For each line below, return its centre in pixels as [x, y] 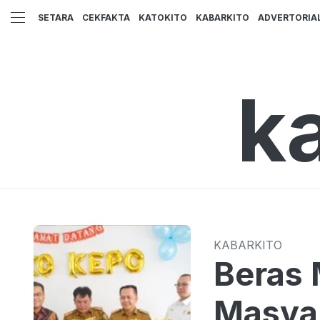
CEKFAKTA [106, 18]
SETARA [56, 18]
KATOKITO [163, 18]
